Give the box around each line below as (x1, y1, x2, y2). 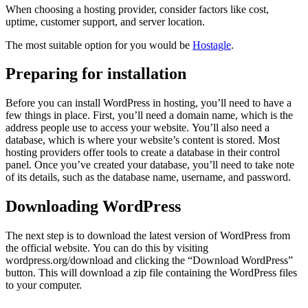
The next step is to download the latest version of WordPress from (5, 230, 290, 242)
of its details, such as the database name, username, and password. (5, 171, 291, 184)
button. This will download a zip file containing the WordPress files (5, 267, 297, 279)
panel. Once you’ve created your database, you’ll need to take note (5, 159, 294, 171)
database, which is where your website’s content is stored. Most (5, 134, 280, 146)
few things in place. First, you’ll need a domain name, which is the (5, 109, 293, 122)
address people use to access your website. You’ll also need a (5, 122, 269, 134)
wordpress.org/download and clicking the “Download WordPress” (5, 254, 293, 267)
